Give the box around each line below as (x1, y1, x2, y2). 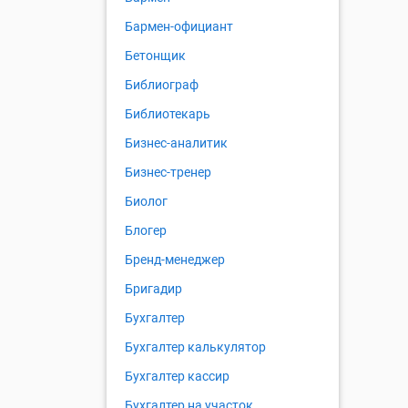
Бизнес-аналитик (125, 136, 228, 151)
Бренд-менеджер (125, 252, 225, 268)
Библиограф (125, 77, 199, 93)
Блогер (125, 223, 167, 239)
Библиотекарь (125, 107, 210, 122)
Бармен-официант (125, 19, 233, 35)
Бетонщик (125, 48, 186, 64)
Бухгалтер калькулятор (125, 340, 266, 355)
